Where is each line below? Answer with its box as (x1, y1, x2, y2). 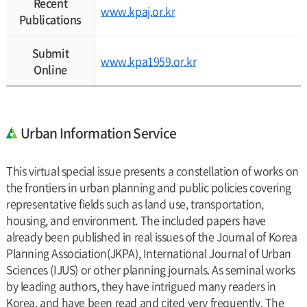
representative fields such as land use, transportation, (5, 195, 264, 212)
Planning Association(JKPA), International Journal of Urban (5, 245, 291, 261)
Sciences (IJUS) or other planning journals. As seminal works (5, 261, 295, 278)
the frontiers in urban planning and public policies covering (5, 179, 291, 195)
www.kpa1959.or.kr (100, 53, 197, 69)
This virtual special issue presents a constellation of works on (5, 162, 299, 179)
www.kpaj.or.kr (100, 3, 175, 19)
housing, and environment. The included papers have (5, 212, 266, 228)
